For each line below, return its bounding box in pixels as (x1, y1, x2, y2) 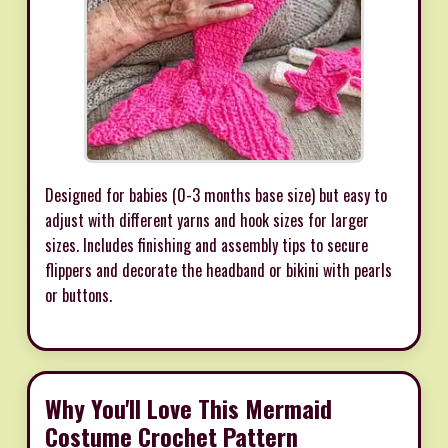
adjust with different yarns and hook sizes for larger (45, 207, 369, 232)
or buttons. (45, 282, 112, 307)
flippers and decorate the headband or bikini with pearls (45, 257, 392, 282)
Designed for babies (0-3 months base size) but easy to (45, 182, 387, 207)
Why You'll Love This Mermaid (45, 389, 332, 426)
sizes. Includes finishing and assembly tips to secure (45, 232, 368, 257)
